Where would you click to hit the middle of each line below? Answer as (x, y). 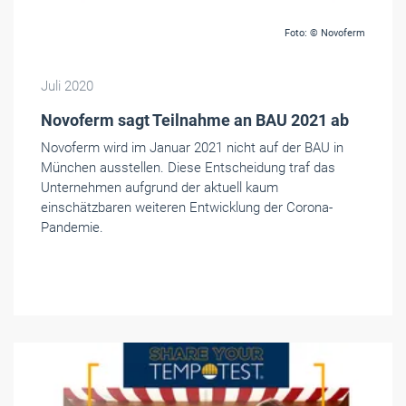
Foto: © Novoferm (325, 34)
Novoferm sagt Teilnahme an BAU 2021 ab (195, 121)
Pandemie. (72, 228)
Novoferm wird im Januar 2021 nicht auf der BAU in (192, 148)
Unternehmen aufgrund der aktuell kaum (159, 188)
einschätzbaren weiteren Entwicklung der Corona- (187, 208)
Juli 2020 (67, 87)
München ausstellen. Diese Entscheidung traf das (188, 168)
